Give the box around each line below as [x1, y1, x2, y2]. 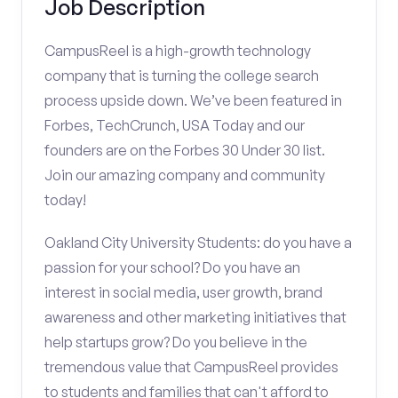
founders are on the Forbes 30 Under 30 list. [44, 141, 325, 159]
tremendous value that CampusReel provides [44, 358, 338, 376]
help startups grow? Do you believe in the [44, 333, 307, 351]
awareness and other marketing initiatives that [44, 308, 346, 326]
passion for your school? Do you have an [44, 259, 300, 276]
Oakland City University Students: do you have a [44, 234, 352, 251]
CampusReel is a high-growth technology [44, 42, 311, 60]
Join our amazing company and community [44, 166, 325, 184]
